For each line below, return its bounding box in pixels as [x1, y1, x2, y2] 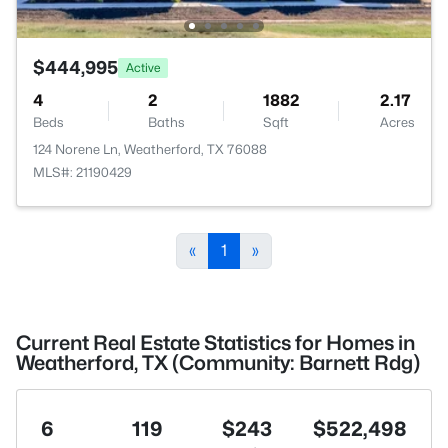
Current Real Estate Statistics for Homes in [16, 331, 415, 355]
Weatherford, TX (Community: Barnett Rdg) [16, 351, 420, 375]
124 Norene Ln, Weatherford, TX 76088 [33, 141, 267, 157]
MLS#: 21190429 [33, 164, 132, 180]
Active [126, 59, 160, 75]
